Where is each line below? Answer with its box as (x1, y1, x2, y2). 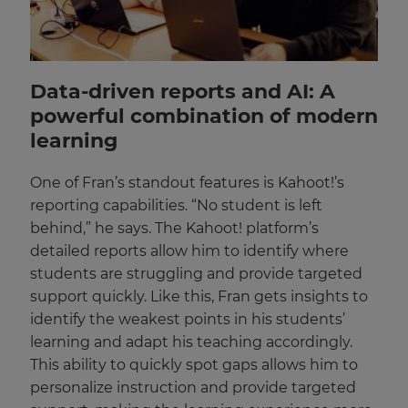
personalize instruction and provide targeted (30, 378, 356, 396)
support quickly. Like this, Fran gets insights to (30, 287, 368, 305)
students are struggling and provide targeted (30, 264, 362, 282)
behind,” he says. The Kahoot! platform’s (30, 219, 319, 237)
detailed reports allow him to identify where (30, 241, 349, 260)
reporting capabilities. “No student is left (30, 196, 322, 214)
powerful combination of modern (30, 103, 378, 128)
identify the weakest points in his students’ (30, 310, 345, 328)
